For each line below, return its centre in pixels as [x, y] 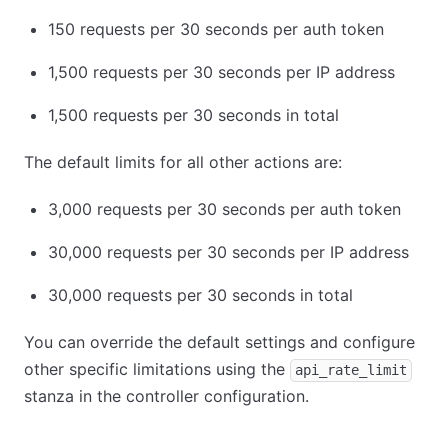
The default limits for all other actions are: [183, 162]
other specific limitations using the [157, 369]
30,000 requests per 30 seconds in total [200, 295]
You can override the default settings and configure [219, 342]
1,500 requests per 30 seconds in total [193, 115]
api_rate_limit [351, 370]
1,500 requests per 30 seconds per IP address [221, 72]
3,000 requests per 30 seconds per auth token [224, 209]
